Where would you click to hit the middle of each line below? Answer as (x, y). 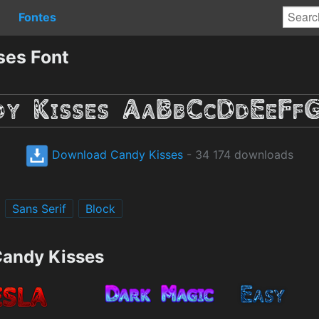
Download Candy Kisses (116, 154)
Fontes (37, 17)
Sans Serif (39, 208)
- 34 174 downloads (238, 154)
